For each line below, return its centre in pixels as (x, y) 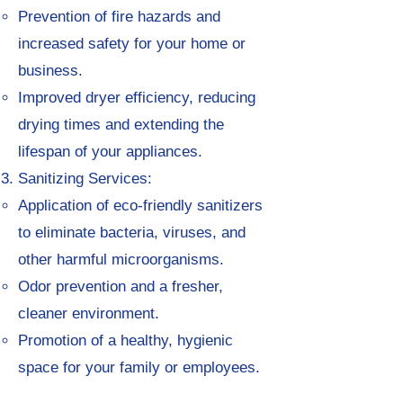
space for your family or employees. (139, 367)
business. (50, 71)
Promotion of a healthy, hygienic (125, 340)
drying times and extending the (121, 125)
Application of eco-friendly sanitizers (140, 206)
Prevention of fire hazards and (119, 17)
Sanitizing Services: (85, 179)
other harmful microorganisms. (121, 260)
